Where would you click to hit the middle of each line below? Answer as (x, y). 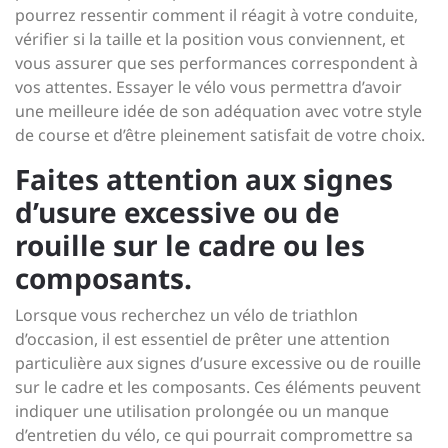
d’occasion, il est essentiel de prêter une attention (202, 339)
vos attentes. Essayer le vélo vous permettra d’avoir (208, 87)
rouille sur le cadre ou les (190, 245)
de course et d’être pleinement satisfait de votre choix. (220, 135)
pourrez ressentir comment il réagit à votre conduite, (216, 15)
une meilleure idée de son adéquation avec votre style (218, 111)
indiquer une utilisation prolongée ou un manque (202, 411)
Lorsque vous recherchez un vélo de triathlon (186, 315)
